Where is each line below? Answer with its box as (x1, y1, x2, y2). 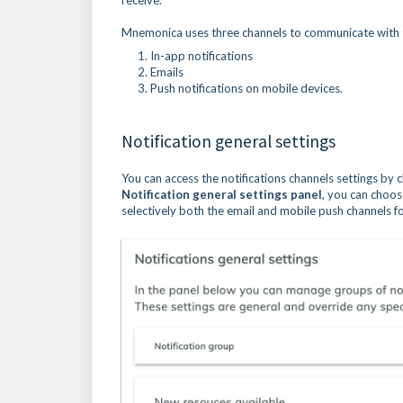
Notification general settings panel (121, 187, 322, 201)
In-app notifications (150, 49, 253, 63)
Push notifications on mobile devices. (150, 81, 343, 95)
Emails (150, 65, 184, 79)
